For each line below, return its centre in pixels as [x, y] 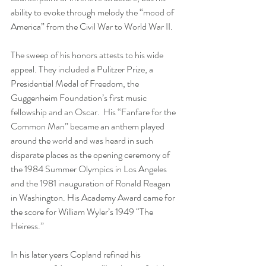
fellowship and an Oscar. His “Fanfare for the [94, 112]
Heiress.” [28, 226]
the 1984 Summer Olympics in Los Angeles [90, 169]
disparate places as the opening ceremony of [91, 154]
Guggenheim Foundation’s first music [80, 97]
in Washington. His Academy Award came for [94, 197]
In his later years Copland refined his [77, 254]
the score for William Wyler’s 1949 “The [83, 211]
